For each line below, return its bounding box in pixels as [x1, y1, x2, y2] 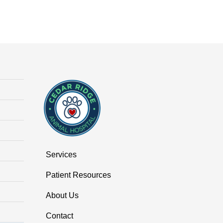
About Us [46, 191, 79, 200]
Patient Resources [46, 170, 111, 179]
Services [46, 150, 77, 159]
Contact [46, 211, 73, 220]
